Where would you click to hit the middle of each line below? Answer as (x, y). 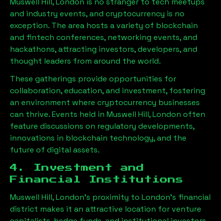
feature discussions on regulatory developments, (102, 126)
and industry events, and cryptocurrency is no (97, 14)
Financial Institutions (97, 180)
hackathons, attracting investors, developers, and (104, 49)
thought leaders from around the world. (85, 61)
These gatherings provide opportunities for (93, 79)
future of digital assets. (55, 150)
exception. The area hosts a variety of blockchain (104, 25)
